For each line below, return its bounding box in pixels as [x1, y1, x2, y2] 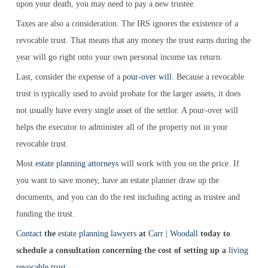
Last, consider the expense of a [16, 72, 123, 81]
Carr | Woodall [148, 229, 198, 238]
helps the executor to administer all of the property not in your [16, 123, 228, 132]
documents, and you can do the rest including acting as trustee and [16, 193, 240, 202]
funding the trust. [16, 209, 75, 218]
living [229, 246, 248, 255]
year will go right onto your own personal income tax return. [16, 53, 223, 62]
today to [198, 229, 230, 238]
